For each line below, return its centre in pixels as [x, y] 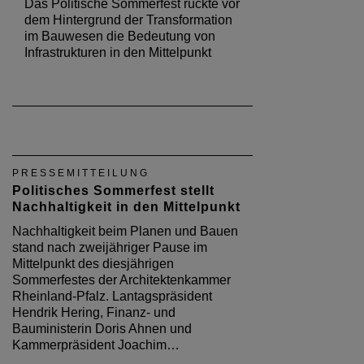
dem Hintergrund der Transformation [128, 20]
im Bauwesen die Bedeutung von [120, 37]
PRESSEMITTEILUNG [81, 173]
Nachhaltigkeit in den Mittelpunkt [126, 207]
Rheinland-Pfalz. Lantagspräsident [112, 297]
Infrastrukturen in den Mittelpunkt [118, 53]
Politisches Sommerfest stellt [113, 191]
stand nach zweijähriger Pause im [110, 248]
